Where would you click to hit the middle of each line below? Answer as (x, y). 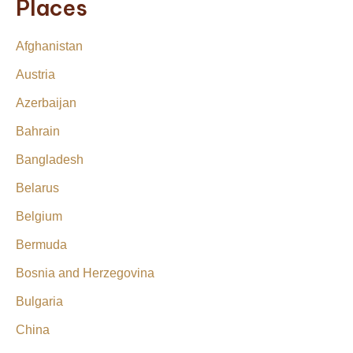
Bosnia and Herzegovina (85, 273)
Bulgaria (39, 301)
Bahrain (38, 131)
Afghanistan (49, 46)
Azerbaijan (46, 102)
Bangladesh (50, 159)
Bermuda (41, 244)
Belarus (37, 188)
